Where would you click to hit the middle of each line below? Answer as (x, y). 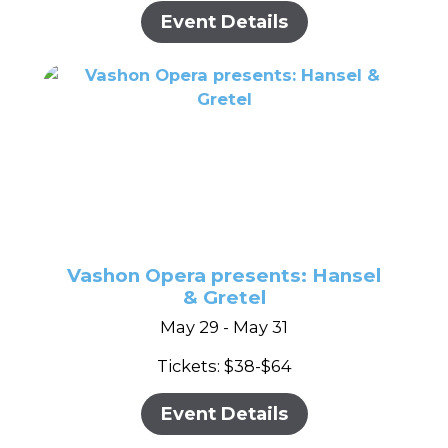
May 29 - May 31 (224, 326)
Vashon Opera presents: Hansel (224, 275)
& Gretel (224, 297)
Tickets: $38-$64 (224, 365)
